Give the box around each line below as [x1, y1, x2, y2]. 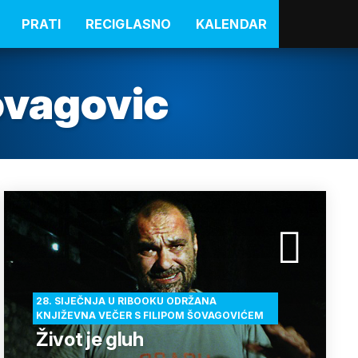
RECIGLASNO [85, 16, 172, 32]
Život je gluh [36, 328, 144, 351]
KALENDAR [195, 16, 268, 32]
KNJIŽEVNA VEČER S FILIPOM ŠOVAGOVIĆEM [36, 309, 264, 321]
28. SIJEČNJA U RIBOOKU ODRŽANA [36, 295, 217, 307]
